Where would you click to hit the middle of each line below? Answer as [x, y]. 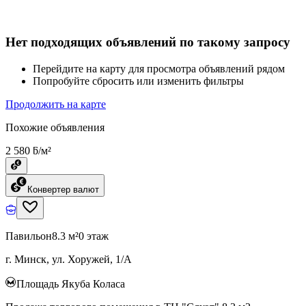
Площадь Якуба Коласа [71, 283]
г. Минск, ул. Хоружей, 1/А [69, 259]
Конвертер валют [63, 189]
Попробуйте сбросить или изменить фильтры [138, 81]
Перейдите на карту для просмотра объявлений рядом [159, 68]
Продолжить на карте [56, 104]
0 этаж [94, 236]
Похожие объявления [55, 127]
